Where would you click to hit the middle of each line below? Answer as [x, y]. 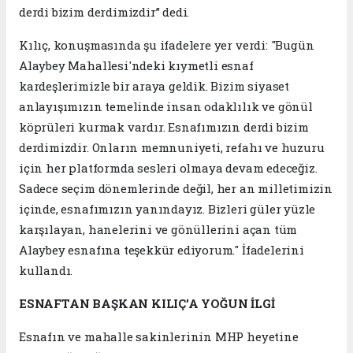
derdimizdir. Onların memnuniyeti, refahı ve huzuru [172, 148]
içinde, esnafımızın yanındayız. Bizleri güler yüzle [167, 209]
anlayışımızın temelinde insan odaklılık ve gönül [166, 107]
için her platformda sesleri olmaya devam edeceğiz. [168, 168]
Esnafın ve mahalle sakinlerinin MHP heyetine [159, 337]
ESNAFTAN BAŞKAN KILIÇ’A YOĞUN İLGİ [147, 304]
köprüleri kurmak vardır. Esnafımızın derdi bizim [164, 127]
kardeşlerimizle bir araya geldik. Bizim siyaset [154, 86]
